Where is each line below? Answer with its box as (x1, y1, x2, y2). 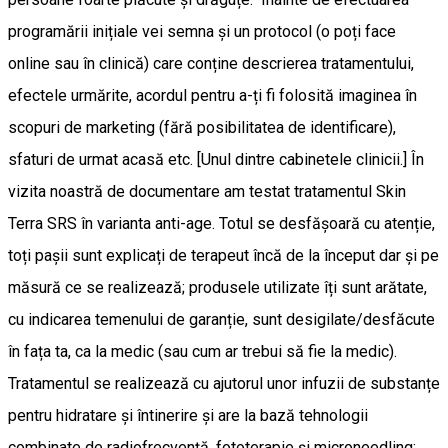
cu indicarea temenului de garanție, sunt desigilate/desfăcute (8, 309, 435, 329)
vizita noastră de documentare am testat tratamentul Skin (8, 181, 406, 201)
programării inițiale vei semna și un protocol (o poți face (8, 21, 396, 41)
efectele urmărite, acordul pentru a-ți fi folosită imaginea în (8, 85, 417, 105)
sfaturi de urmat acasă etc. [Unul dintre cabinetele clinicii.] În (8, 149, 424, 169)
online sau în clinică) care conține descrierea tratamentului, (8, 53, 414, 73)
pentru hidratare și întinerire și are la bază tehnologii (8, 405, 368, 425)
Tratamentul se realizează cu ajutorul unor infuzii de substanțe (8, 373, 440, 393)
